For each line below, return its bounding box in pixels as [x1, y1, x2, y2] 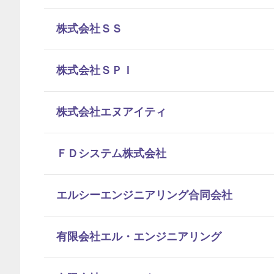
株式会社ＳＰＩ [56, 64, 133, 76]
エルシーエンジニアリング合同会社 [56, 189, 232, 201]
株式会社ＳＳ [56, 23, 122, 35]
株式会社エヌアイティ [56, 106, 166, 118]
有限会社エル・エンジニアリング [56, 231, 221, 243]
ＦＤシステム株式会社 [56, 147, 166, 160]
